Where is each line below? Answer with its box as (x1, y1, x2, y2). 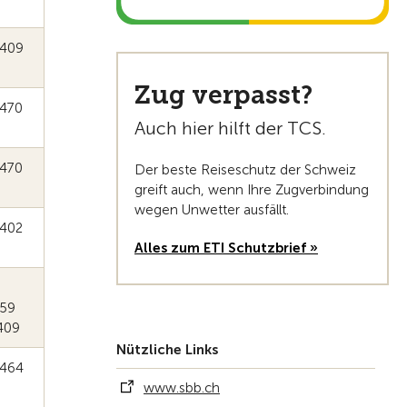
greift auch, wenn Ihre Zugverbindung (134, 181, 369, 198)
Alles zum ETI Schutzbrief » (134, 239, 318, 256)
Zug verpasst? (134, 79, 313, 110)
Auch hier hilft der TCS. (134, 116, 326, 139)
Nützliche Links (116, 341, 218, 358)
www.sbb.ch (144, 379, 220, 396)
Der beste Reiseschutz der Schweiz (134, 161, 356, 178)
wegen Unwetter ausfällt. (134, 201, 289, 218)
